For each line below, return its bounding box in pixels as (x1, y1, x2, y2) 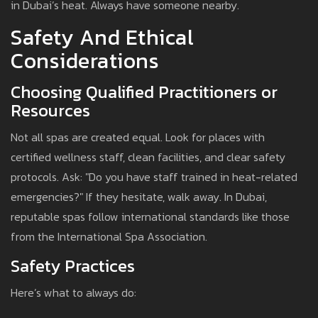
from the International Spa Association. (11, 228, 207, 246)
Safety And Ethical (11, 21, 194, 54)
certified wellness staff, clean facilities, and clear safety (11, 148, 285, 166)
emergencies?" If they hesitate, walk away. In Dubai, (11, 188, 267, 206)
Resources (11, 98, 90, 124)
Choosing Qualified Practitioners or (11, 79, 278, 105)
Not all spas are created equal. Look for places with (11, 128, 265, 146)
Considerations (11, 45, 159, 77)
